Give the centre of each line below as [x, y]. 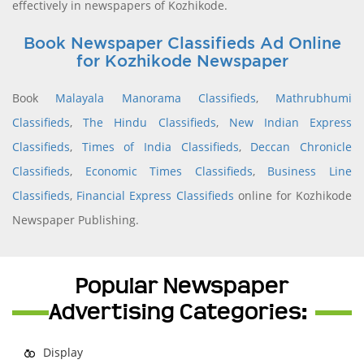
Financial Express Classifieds [155, 195]
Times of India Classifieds [160, 146]
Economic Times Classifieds [169, 171]
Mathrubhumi [314, 97]
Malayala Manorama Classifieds [156, 97]
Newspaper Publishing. [76, 219]
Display [63, 352]
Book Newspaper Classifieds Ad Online [182, 42]
